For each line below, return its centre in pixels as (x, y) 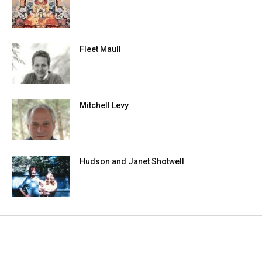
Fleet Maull (100, 49)
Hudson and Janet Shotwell (132, 162)
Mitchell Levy (104, 106)
